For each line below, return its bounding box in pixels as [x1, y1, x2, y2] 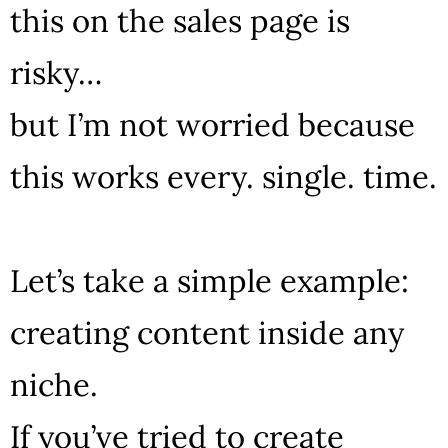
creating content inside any [10, 312, 404, 352]
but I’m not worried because [10, 104, 415, 144]
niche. [10, 364, 98, 404]
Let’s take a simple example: [10, 260, 409, 300]
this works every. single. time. [10, 156, 437, 196]
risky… [10, 52, 102, 92]
